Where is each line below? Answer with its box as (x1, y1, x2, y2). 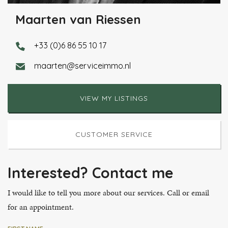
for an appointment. (8, 201, 74, 213)
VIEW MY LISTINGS (80, 93, 148, 103)
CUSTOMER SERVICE (75, 129, 153, 139)
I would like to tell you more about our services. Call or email (8, 187, 209, 199)
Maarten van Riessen (15, 11, 141, 27)
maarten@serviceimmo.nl (34, 60, 131, 71)
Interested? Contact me (8, 163, 174, 182)
